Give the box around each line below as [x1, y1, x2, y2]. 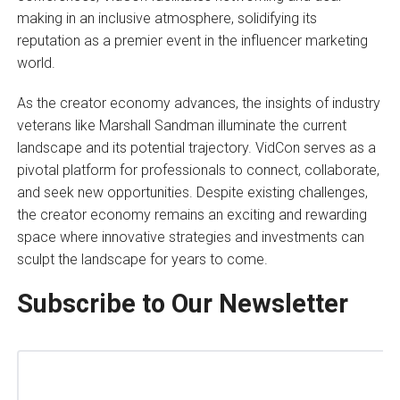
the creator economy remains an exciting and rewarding [16, 205, 367, 223]
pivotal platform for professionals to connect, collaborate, [16, 161, 379, 179]
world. [16, 54, 55, 71]
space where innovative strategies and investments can [16, 228, 364, 246]
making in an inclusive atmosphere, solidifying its [16, 9, 317, 27]
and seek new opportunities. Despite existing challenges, [16, 183, 368, 201]
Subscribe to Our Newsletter [16, 287, 348, 319]
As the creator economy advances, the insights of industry [16, 94, 380, 112]
